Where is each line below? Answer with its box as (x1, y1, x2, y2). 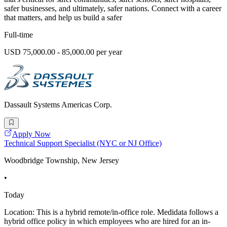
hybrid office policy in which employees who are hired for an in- (4, 217, 210, 226)
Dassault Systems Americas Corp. (4, 100, 112, 109)
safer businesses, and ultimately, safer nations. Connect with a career (4, 4, 221, 13)
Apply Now (12, 130, 51, 139)
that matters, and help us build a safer (4, 13, 122, 22)
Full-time (4, 30, 33, 39)
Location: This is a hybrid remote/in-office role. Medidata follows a (4, 208, 218, 217)
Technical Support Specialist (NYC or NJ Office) (4, 139, 162, 148)
